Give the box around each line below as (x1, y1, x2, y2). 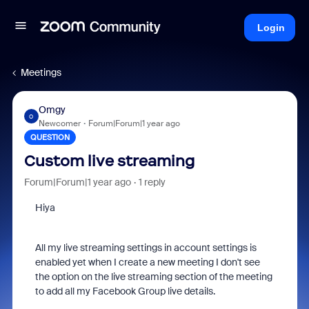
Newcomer (38, 118, 81, 129)
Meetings (21, 66, 61, 79)
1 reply (138, 176, 166, 188)
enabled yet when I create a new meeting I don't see (34, 256, 260, 268)
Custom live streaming (23, 152, 195, 170)
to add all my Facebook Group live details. (34, 285, 215, 297)
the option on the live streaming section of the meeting (34, 270, 272, 283)
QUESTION (30, 132, 70, 142)
